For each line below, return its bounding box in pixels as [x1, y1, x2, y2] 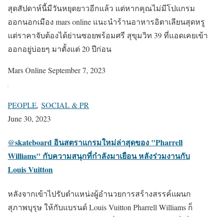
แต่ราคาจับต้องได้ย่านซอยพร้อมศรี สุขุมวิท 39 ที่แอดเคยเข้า [8, 30, 208, 41]
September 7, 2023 [48, 65, 106, 76]
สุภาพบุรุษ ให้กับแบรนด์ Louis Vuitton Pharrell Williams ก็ [8, 201, 193, 212]
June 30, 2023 [8, 113, 51, 124]
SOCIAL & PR [41, 100, 89, 110]
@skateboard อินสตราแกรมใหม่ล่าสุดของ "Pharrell [8, 137, 183, 148]
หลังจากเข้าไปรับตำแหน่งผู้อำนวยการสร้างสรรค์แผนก [8, 188, 191, 199]
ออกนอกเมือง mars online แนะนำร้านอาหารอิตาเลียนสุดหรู [8, 16, 205, 27]
